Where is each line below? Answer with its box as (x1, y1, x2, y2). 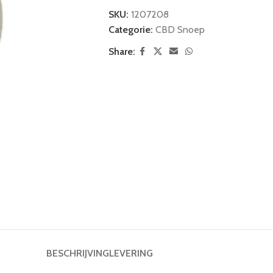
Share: (108, 45, 135, 57)
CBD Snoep (155, 23, 205, 35)
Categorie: (108, 23, 153, 35)
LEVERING (108, 247, 153, 259)
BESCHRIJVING (46, 247, 109, 259)
